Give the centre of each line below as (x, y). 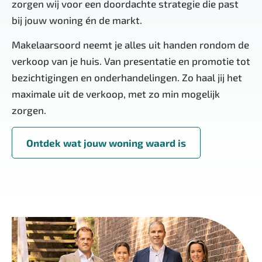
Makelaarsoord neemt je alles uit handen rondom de (130, 45)
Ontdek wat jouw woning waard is (106, 142)
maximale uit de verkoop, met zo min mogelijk (116, 94)
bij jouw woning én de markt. (77, 20)
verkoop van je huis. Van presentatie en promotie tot (131, 61)
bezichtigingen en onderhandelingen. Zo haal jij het (127, 77)
